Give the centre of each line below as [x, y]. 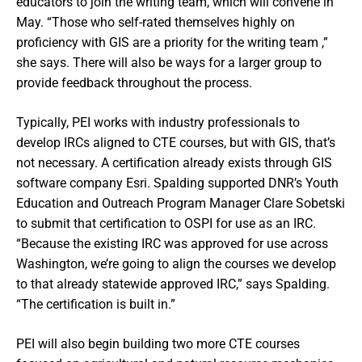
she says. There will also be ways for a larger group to [169, 62]
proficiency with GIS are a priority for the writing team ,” [172, 42]
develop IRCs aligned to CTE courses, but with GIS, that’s [176, 142]
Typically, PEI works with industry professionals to [158, 122]
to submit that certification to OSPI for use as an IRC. [166, 223]
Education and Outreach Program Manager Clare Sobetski [181, 203]
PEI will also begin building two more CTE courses [158, 343]
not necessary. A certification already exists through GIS [174, 162]
